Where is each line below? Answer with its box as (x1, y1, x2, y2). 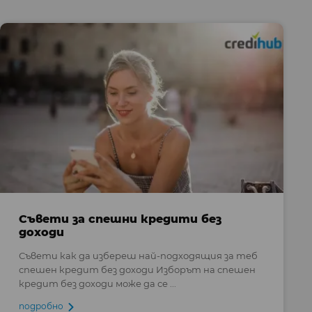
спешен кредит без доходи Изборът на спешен (18, 263, 256, 276)
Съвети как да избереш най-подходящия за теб (18, 249, 258, 262)
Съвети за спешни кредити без (18, 210, 221, 226)
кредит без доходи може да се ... (18, 276, 176, 290)
